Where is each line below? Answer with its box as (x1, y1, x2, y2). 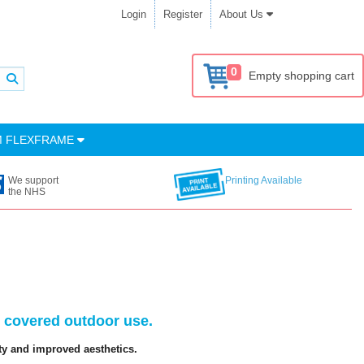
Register (163, 8, 202, 20)
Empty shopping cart (249, 69, 354, 82)
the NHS (8, 186, 46, 197)
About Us (219, 8, 266, 20)
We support (8, 175, 59, 186)
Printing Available (224, 175, 302, 186)
